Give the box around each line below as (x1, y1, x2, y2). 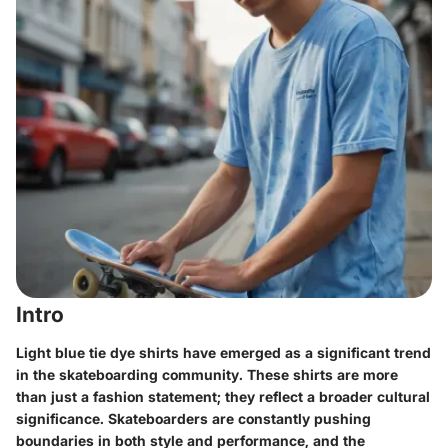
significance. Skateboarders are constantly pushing (16, 409, 371, 427)
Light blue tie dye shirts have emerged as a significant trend (16, 343, 431, 361)
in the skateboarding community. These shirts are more (16, 365, 398, 383)
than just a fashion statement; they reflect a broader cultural (16, 387, 430, 405)
